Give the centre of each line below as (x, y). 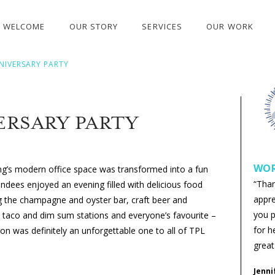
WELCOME (24, 26)
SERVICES (162, 26)
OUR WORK (230, 26)
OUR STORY (94, 26)
